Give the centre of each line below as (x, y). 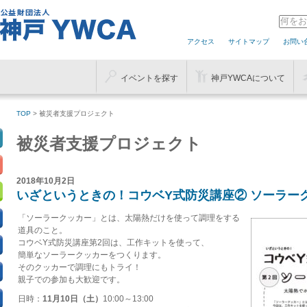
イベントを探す (149, 78)
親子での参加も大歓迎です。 (71, 280)
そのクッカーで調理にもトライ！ (79, 267)
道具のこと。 (42, 230)
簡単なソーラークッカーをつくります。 (92, 255)
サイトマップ (249, 41)
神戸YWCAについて (248, 78)
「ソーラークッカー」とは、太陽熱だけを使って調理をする (129, 218)
